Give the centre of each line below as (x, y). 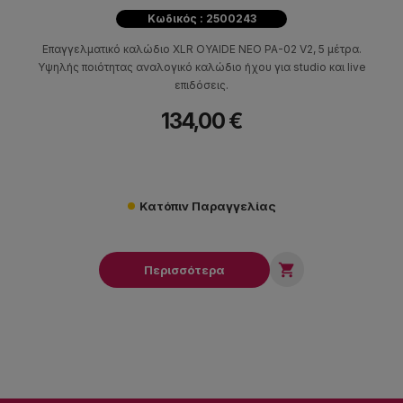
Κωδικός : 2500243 (201, 19)
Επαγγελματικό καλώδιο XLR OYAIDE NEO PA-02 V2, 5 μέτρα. (201, 49)
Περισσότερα (184, 269)
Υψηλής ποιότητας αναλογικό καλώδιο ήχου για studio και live (201, 67)
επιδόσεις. (201, 85)
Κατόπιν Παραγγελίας (207, 206)
